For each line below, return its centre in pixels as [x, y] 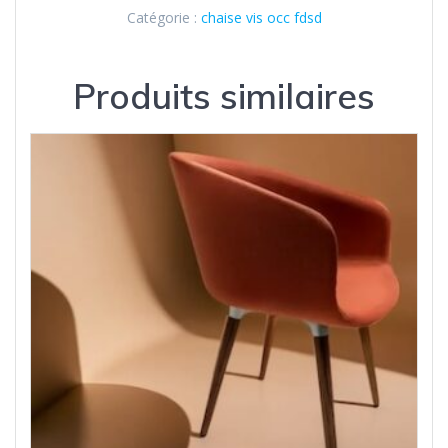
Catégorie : [163, 18]
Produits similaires [224, 95]
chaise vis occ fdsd [261, 18]
